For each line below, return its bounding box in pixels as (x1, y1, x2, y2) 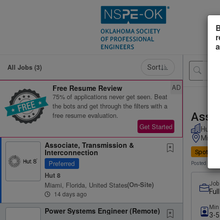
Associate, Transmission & (45, 140, 134, 150)
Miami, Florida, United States (45, 180, 127, 190)
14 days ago (53, 189, 87, 198)
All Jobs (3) (7, 62, 42, 72)
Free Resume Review (53, 83, 122, 93)
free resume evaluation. (53, 110, 118, 120)
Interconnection (45, 147, 98, 157)
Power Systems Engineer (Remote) (45, 205, 160, 216)
